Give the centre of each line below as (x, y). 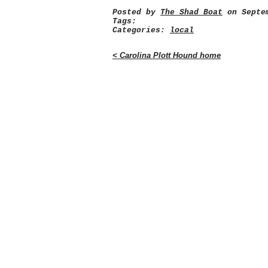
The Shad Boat (191, 13)
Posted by (136, 13)
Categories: (141, 31)
